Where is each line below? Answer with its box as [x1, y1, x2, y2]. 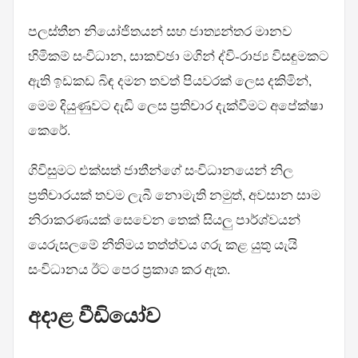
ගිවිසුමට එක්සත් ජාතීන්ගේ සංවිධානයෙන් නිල [27, 161, 293, 180]
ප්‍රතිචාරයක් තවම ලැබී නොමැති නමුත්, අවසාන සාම [27, 185, 320, 205]
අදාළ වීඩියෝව [27, 300, 161, 331]
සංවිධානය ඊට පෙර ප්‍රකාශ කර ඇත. [27, 260, 230, 279]
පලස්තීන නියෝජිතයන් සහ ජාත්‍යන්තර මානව [27, 22, 292, 41]
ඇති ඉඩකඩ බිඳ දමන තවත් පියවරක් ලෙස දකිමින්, [27, 71, 312, 90]
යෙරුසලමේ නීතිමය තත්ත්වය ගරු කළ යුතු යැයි [27, 235, 297, 254]
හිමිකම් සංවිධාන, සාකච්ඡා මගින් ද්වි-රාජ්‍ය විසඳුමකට [27, 46, 328, 66]
